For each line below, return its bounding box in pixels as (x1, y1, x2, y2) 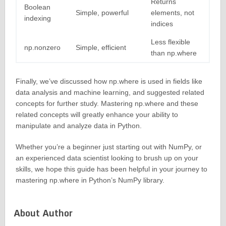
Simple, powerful (75, 9, 129, 17)
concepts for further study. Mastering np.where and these (15, 99, 198, 108)
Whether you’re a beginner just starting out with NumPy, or (15, 143, 202, 151)
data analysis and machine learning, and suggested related (15, 88, 204, 97)
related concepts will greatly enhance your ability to (15, 110, 178, 119)
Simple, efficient (75, 43, 126, 52)
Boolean (24, 3, 50, 12)
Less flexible (150, 38, 190, 46)
